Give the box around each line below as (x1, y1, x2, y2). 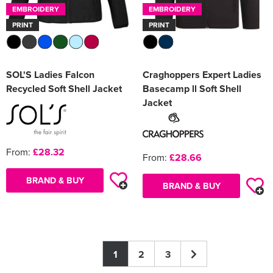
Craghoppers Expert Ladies (143, 68, 261, 82)
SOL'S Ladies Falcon (6, 68, 94, 82)
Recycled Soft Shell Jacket (6, 82, 122, 96)
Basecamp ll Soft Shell (143, 82, 241, 96)
